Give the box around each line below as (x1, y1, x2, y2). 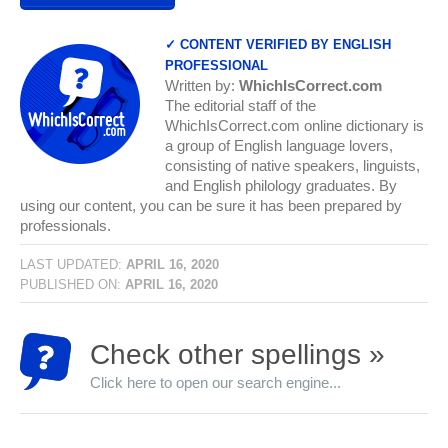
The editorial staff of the (165, 97, 316, 114)
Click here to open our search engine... (90, 374, 341, 391)
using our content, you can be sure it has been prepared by (20, 197, 402, 214)
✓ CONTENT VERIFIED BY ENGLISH (165, 37, 391, 52)
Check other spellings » (90, 339, 385, 370)
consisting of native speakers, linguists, (165, 157, 420, 174)
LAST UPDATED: (20, 256, 126, 272)
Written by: (165, 77, 239, 94)
